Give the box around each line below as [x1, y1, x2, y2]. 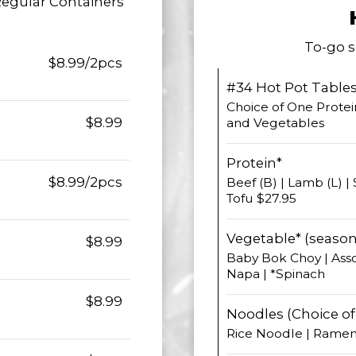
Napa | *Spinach [226, 266, 325, 281]
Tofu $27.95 [226, 191, 296, 206]
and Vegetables [226, 115, 324, 130]
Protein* [226, 155, 282, 171]
